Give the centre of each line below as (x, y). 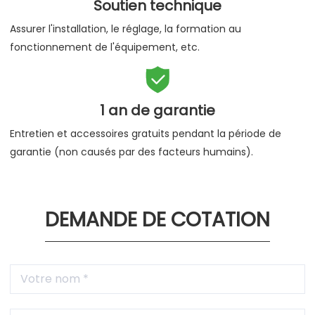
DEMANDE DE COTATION (157, 220)
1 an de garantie (157, 111)
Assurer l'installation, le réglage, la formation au (126, 29)
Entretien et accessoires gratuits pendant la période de (146, 134)
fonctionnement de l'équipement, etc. (105, 47)
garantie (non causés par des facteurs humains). (131, 152)
